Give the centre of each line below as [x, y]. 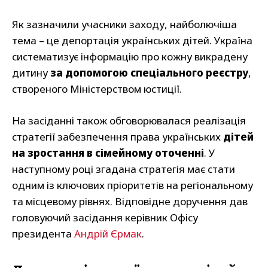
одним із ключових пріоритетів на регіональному [133, 185]
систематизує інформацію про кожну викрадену [130, 57]
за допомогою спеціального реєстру [149, 73]
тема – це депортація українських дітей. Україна [132, 41]
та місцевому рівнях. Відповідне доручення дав [130, 202]
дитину [31, 73]
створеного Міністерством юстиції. [97, 89]
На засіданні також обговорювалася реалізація [129, 121]
